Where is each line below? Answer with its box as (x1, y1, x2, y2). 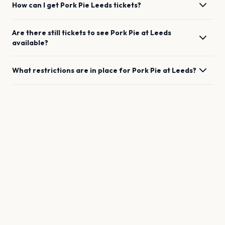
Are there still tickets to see (12, 28, 110, 37)
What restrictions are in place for (12, 66, 132, 75)
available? (12, 38, 48, 47)
